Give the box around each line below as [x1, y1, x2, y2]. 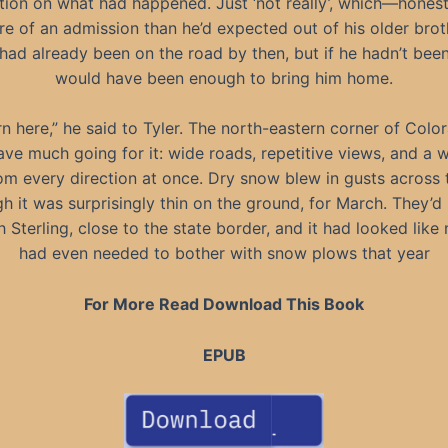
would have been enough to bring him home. [55, 67, 393, 88]
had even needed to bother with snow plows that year [18, 243, 430, 264]
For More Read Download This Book [84, 293, 364, 314]
